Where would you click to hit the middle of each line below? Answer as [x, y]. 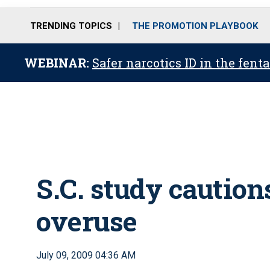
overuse [87, 221]
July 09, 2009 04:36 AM [86, 255]
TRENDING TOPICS [71, 26]
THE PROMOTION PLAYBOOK [195, 26]
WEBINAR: [58, 63]
